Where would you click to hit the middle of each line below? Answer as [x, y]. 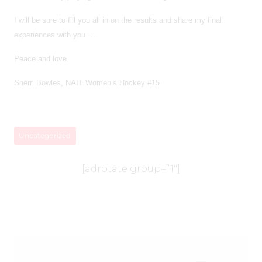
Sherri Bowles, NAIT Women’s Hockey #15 [87, 82]
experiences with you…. [55, 35]
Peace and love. [42, 58]
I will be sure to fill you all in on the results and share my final [118, 20]
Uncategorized [45, 136]
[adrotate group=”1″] [131, 168]
